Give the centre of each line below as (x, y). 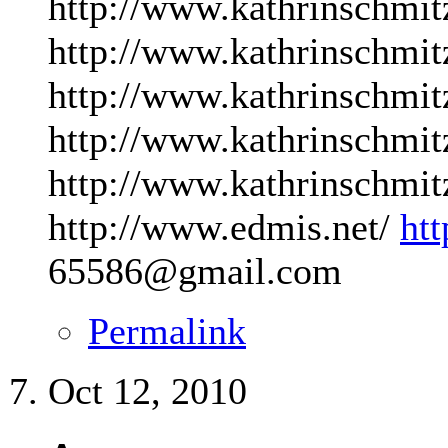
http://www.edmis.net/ (224, 226)
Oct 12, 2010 (147, 390)
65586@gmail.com (195, 270)
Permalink (167, 330)
